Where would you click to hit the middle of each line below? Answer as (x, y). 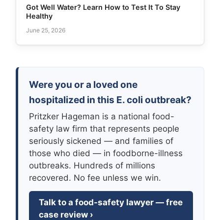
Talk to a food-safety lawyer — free (111, 202)
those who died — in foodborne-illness (106, 153)
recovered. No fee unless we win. (95, 178)
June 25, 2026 (46, 30)
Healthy (39, 16)
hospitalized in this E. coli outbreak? (110, 100)
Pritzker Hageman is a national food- (102, 116)
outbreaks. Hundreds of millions (92, 165)
